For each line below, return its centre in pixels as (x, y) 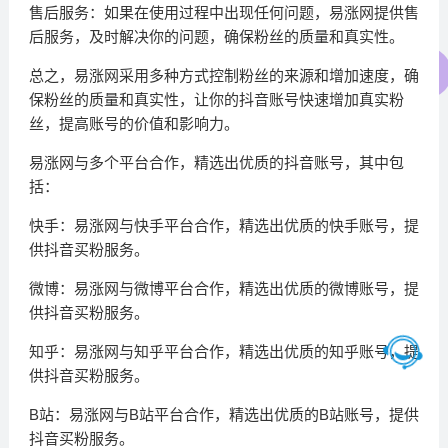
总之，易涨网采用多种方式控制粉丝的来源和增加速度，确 (223, 76)
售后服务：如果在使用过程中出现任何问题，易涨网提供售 (223, 13)
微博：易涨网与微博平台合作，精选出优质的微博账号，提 (223, 289)
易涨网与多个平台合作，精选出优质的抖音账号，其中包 (216, 163)
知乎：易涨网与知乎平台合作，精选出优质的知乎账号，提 (223, 352)
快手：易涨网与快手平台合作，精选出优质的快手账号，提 (223, 226)
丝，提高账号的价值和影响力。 (133, 124)
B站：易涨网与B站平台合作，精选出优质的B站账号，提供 (223, 415)
